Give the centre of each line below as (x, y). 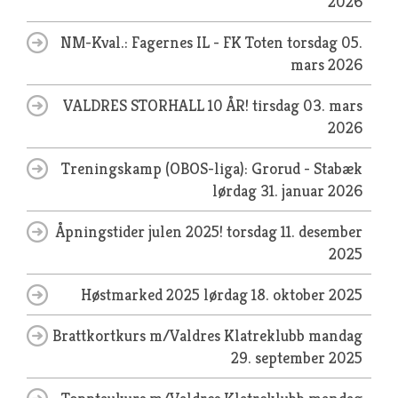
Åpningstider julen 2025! (141, 231)
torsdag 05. (325, 42)
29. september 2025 (297, 358)
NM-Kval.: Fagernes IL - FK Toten (174, 42)
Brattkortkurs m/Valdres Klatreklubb (180, 335)
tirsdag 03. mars (307, 105)
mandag (335, 335)
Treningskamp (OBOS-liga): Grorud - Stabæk (212, 168)
